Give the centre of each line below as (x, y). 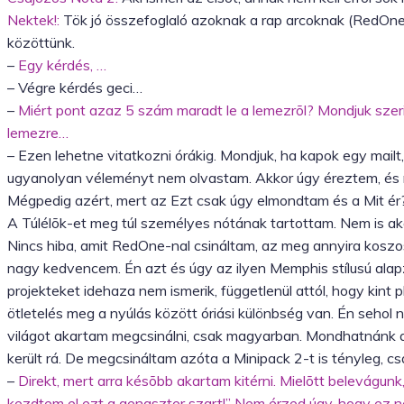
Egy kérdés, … (62, 65)
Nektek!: (33, 20)
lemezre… (38, 133)
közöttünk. (41, 43)
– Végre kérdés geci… (75, 88)
